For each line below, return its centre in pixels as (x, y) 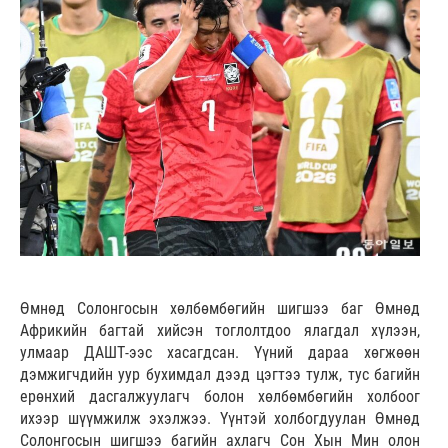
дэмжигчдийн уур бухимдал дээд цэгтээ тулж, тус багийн (220, 375)
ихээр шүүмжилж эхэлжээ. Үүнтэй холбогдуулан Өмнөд (220, 419)
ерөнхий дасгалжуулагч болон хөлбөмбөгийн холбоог (220, 397)
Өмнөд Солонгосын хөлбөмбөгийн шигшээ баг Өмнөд (220, 309)
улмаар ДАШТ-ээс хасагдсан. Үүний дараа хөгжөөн (220, 353)
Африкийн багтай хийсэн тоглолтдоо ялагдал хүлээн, (220, 331)
